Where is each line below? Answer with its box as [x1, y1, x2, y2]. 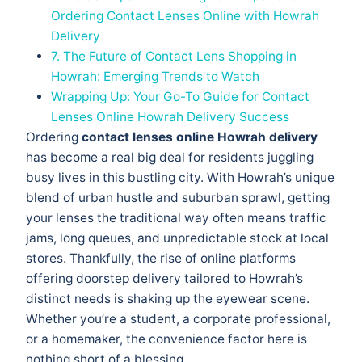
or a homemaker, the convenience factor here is [26, 331, 307, 347]
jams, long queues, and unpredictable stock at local [26, 230, 329, 246]
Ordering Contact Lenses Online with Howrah [51, 8, 319, 24]
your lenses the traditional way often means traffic [26, 210, 326, 226]
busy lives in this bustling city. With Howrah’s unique [26, 170, 335, 186]
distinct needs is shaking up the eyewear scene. [26, 291, 309, 307]
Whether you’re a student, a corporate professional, [26, 311, 330, 327]
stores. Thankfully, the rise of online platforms [26, 250, 296, 267]
